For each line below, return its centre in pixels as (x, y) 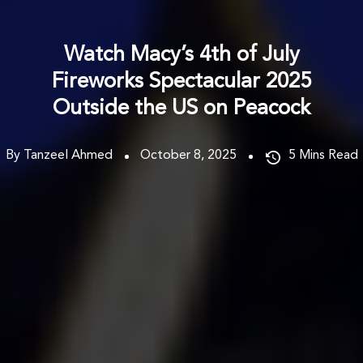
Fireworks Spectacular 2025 (181, 81)
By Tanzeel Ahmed (59, 155)
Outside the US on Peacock (181, 108)
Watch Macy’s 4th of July (181, 55)
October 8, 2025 (188, 155)
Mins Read (328, 155)
